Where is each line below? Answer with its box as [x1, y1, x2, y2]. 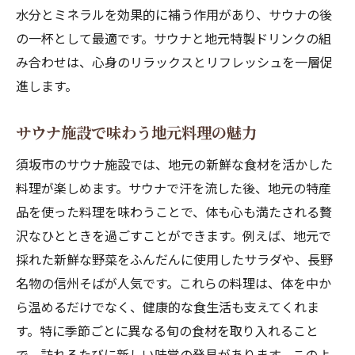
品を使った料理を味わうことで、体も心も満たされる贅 [16, 202, 332, 221]
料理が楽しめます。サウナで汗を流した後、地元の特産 [16, 178, 331, 197]
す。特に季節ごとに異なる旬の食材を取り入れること [16, 321, 319, 340]
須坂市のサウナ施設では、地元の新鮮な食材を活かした [16, 155, 333, 174]
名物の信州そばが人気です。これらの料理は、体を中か [16, 273, 331, 292]
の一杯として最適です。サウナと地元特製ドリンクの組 [16, 29, 331, 48]
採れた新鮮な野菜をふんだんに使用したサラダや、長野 [16, 250, 333, 269]
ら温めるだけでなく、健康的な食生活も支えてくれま [16, 297, 319, 316]
